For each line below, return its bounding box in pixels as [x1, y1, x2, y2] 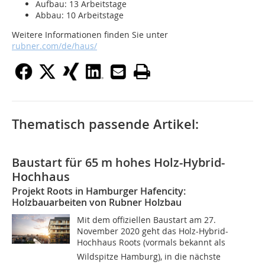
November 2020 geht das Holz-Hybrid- [77, 225, 229, 237]
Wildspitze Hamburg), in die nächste [77, 251, 221, 263]
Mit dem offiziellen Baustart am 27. [77, 214, 216, 226]
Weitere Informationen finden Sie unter [12, 29, 168, 41]
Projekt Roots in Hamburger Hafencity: [12, 185, 186, 198]
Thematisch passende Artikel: [12, 115, 199, 134]
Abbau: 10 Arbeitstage [35, 9, 124, 21]
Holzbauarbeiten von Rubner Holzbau [12, 196, 182, 209]
